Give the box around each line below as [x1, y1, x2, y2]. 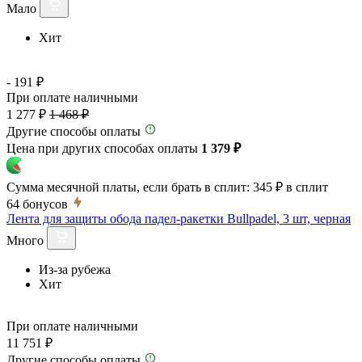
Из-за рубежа [39, 262, 111, 276]
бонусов [23, 196, 68, 211]
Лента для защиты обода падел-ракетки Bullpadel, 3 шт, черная [6, 211, 351, 225]
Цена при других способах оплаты [6, 141, 201, 155]
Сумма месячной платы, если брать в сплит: [6, 179, 250, 194]
